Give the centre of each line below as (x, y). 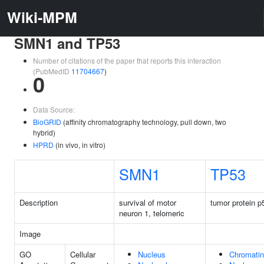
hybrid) (44, 132)
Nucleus (152, 254)
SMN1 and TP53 (67, 43)
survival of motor (148, 202)
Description (39, 202)
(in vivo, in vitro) (80, 145)
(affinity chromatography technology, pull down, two (144, 122)
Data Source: (54, 109)
